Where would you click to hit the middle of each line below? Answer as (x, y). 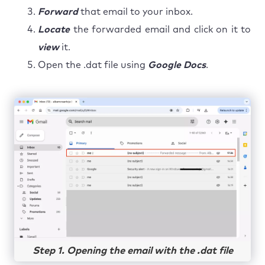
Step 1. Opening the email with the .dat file (132, 251)
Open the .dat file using (93, 65)
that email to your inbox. (135, 12)
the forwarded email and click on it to (160, 29)
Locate (54, 29)
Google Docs (177, 65)
